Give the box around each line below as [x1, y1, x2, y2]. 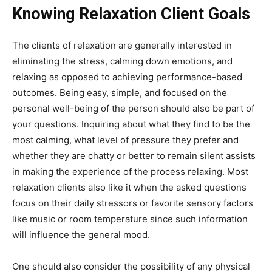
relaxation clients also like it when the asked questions [12, 181, 246, 193]
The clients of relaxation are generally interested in [12, 39, 232, 51]
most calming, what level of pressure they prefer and [12, 134, 239, 146]
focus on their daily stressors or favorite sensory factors [12, 197, 253, 209]
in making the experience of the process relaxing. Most [12, 165, 248, 177]
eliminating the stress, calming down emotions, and [12, 55, 233, 67]
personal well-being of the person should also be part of [12, 102, 254, 114]
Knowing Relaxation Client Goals [12, 4, 250, 24]
